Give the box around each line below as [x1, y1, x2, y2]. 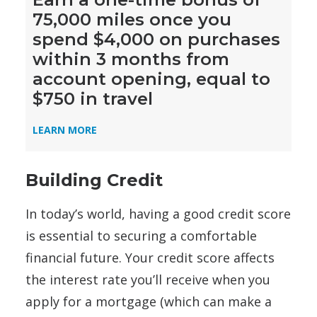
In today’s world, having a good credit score [25, 205, 291, 223]
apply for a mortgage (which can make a [25, 293, 272, 311]
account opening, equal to [33, 69, 270, 90]
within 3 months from [33, 49, 229, 70]
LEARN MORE [33, 123, 97, 137]
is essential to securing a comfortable [25, 227, 257, 245]
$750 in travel [33, 88, 153, 110]
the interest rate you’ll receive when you [25, 271, 270, 289]
